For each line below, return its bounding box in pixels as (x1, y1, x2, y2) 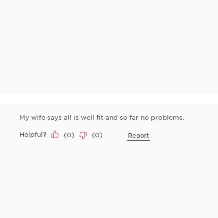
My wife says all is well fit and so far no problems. (19, 113, 184, 122)
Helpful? (19, 130, 46, 139)
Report (128, 131, 149, 139)
